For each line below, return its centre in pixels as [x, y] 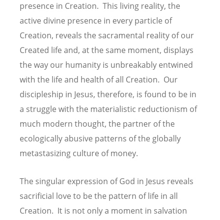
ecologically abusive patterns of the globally [100, 138]
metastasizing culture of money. [79, 153]
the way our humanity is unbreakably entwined [106, 65]
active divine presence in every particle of [96, 20]
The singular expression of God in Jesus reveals [107, 181]
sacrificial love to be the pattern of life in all [99, 196]
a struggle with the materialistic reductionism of [108, 109]
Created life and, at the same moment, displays [107, 50]
